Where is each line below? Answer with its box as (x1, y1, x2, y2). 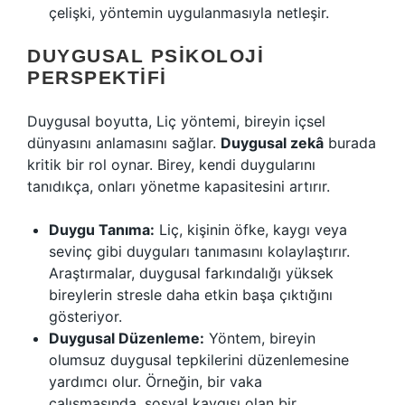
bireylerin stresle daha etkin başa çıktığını (49, 286, 333, 304)
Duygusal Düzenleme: (49, 329, 204, 347)
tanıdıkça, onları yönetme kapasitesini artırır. (27, 177, 330, 195)
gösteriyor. (49, 307, 122, 325)
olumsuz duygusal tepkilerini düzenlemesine (49, 351, 349, 369)
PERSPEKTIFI (27, 67, 167, 88)
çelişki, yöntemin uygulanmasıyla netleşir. (49, 4, 329, 22)
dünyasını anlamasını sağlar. (27, 134, 221, 152)
